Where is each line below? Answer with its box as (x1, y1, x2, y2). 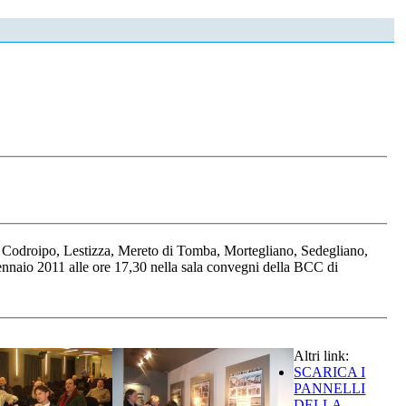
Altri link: (294, 348, 350, 364)
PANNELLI (294, 381, 366, 397)
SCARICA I (294, 364, 366, 381)
